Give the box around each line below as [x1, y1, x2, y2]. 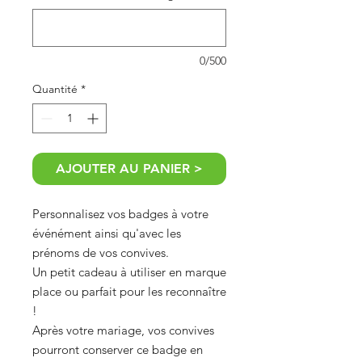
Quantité [32, 81, 78, 96]
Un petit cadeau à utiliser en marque [32, 263, 226, 280]
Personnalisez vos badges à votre [32, 205, 208, 221]
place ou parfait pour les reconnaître [32, 283, 226, 299]
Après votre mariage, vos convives [32, 322, 214, 338]
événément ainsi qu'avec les [32, 225, 181, 241]
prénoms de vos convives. [32, 244, 169, 260]
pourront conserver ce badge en [32, 341, 203, 357]
